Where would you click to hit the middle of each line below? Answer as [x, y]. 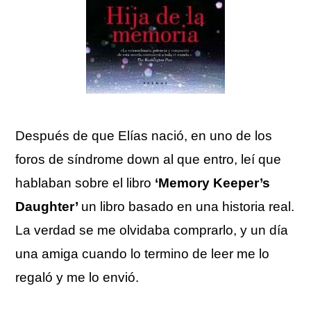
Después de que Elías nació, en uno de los [144, 136]
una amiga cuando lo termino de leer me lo [143, 254]
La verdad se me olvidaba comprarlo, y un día [152, 230]
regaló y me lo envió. [77, 278]
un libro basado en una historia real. [188, 207]
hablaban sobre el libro [85, 183]
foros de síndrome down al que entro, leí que [149, 160]
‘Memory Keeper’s [213, 183]
